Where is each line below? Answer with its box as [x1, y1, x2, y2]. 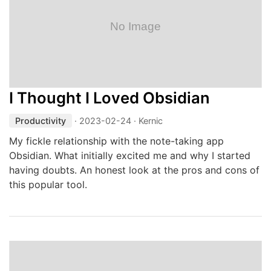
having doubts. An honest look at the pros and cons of [9, 164, 260, 176]
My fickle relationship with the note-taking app [9, 135, 224, 147]
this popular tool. [9, 178, 87, 191]
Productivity [15, 116, 66, 126]
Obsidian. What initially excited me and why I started [9, 149, 250, 162]
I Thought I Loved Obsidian [9, 88, 210, 107]
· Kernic [131, 116, 163, 126]
